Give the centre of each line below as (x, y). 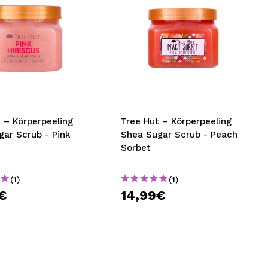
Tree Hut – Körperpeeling (176, 121)
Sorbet (136, 148)
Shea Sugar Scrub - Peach (179, 135)
